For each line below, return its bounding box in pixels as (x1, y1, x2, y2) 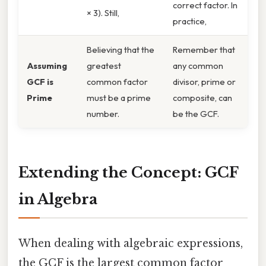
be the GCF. (173, 108, 219, 120)
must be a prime (87, 92, 151, 104)
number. (87, 108, 119, 120)
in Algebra (18, 190, 97, 208)
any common (173, 60, 223, 72)
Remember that (173, 44, 235, 56)
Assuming (27, 60, 67, 72)
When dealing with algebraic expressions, (18, 237, 243, 251)
